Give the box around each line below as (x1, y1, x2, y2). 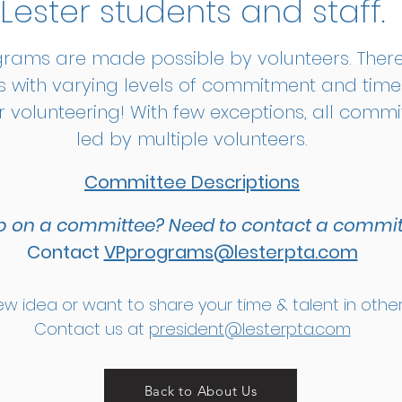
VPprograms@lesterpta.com (103, 240, 358, 265)
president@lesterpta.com (148, 318, 351, 340)
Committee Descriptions (84, 170, 300, 195)
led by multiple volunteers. (76, 127, 308, 152)
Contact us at (33, 318, 149, 340)
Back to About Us (144, 382, 258, 399)
